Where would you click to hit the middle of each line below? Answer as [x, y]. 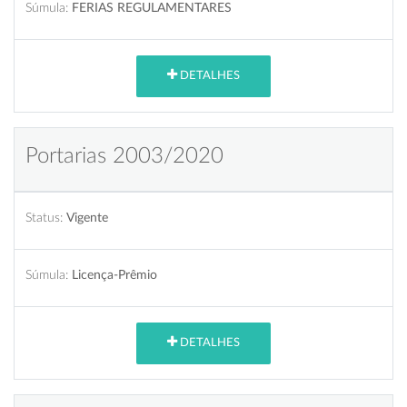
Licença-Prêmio [114, 274]
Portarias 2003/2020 [124, 156]
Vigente [87, 217]
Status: [44, 217]
